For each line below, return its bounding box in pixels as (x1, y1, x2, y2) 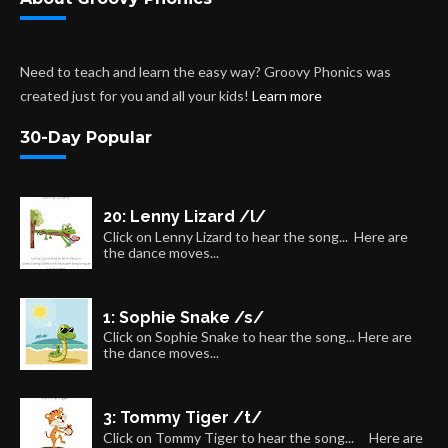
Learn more (252, 87, 322, 105)
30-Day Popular (20, 128, 152, 148)
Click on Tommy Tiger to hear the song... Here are (103, 428, 424, 446)
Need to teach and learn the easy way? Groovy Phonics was (20, 63, 391, 81)
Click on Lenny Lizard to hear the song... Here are (103, 227, 409, 245)
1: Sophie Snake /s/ (103, 307, 265, 327)
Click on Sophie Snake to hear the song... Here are (103, 328, 413, 346)
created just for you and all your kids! (20, 87, 252, 105)
